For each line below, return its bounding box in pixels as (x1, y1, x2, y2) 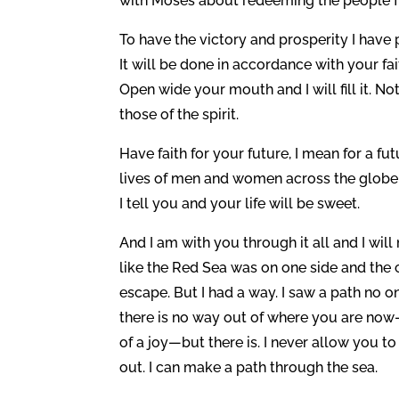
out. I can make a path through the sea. (119, 358, 379, 376)
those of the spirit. (119, 105, 240, 123)
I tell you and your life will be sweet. (119, 194, 361, 212)
